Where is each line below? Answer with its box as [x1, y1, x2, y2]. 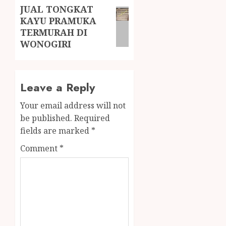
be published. [20, 112, 72, 124]
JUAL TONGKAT [20, 3, 93, 16]
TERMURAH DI [20, 26, 87, 39]
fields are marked [20, 125, 91, 137]
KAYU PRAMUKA [20, 15, 96, 27]
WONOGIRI [20, 38, 71, 50]
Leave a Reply [20, 79, 95, 96]
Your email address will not [20, 100, 126, 111]
